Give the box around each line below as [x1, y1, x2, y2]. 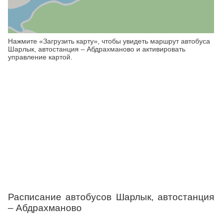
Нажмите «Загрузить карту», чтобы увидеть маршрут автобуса [8, 37, 210, 45]
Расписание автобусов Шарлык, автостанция [8, 192, 214, 202]
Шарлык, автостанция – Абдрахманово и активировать [8, 45, 185, 53]
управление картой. [8, 53, 72, 61]
